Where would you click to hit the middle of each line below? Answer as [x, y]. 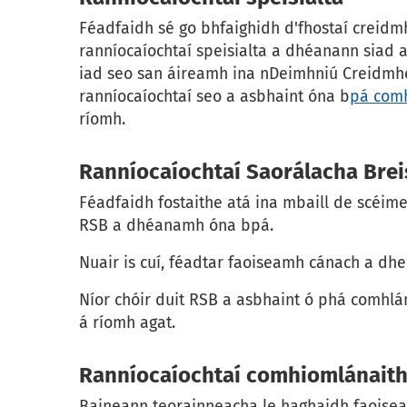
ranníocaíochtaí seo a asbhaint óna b [214, 97]
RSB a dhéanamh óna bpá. [176, 226]
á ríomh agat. [127, 323]
